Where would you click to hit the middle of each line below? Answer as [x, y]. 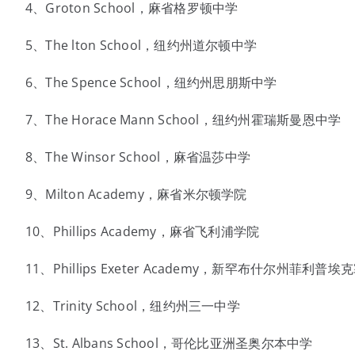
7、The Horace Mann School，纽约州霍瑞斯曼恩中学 [183, 120]
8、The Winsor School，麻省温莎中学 [138, 157]
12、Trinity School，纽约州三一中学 [132, 306]
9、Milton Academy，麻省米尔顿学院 [136, 194]
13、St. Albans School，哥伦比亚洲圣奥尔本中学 [169, 343]
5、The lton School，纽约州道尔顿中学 [141, 45]
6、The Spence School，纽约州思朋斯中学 [151, 82]
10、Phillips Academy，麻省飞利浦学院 [142, 231]
